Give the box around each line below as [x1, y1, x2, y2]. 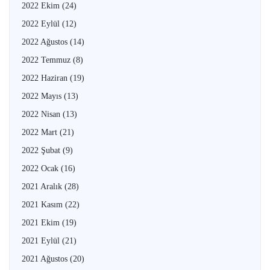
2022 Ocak [22, 163, 61, 173]
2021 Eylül [22, 236, 62, 245]
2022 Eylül [22, 19, 62, 28]
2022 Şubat [22, 145, 63, 155]
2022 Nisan [22, 109, 63, 119]
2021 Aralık [22, 181, 64, 191]
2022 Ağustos [22, 37, 70, 46]
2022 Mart [22, 127, 60, 137]
